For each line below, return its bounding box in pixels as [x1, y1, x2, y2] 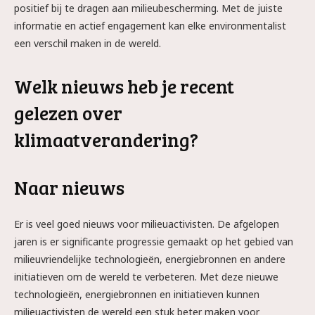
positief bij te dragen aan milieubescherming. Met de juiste [14, 1, 283, 15]
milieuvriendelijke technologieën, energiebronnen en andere [14, 252, 285, 266]
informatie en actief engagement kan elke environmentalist [14, 19, 286, 32]
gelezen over [14, 100, 122, 126]
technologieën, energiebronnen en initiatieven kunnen [14, 288, 259, 301]
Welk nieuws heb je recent [14, 73, 234, 99]
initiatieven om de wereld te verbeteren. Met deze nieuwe [14, 270, 278, 283]
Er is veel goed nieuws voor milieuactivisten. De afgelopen [14, 217, 279, 231]
